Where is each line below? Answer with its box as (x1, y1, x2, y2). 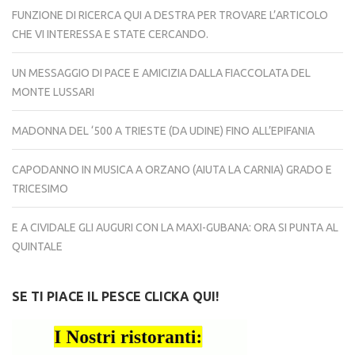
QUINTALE (12, 240, 63, 253)
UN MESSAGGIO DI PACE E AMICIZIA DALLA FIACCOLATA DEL (12, 67, 311, 79)
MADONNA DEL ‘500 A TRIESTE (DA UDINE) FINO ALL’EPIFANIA (12, 124, 315, 137)
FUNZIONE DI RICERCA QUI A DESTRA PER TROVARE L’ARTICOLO (12, 9, 328, 21)
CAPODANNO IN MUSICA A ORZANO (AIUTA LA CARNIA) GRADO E (12, 163, 332, 176)
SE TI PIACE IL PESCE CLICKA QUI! (12, 289, 219, 303)
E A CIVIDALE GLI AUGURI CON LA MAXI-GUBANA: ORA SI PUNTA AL (12, 221, 338, 234)
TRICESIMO (12, 182, 68, 195)
